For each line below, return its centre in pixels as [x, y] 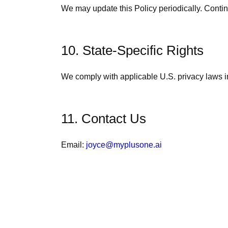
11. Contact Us [104, 119]
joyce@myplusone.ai [124, 145]
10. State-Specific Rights [132, 50]
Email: [73, 145]
